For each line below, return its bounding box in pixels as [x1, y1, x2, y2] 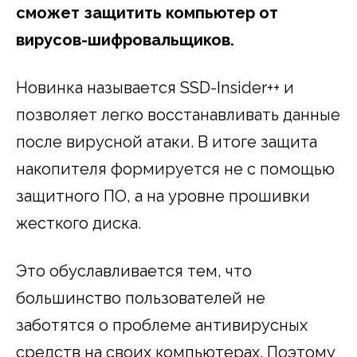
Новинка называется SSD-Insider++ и [16, 77, 294, 97]
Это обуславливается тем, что [16, 261, 252, 280]
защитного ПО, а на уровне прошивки [16, 186, 310, 206]
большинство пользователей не [16, 288, 265, 308]
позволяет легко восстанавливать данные [16, 104, 340, 124]
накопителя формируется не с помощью [16, 159, 335, 178]
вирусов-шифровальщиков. [16, 29, 234, 49]
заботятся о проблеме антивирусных [16, 315, 308, 335]
